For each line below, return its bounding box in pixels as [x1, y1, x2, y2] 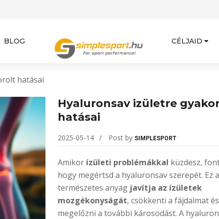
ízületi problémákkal [86, 157, 169, 168]
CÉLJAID [171, 37, 202, 45]
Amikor [57, 157, 86, 168]
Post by [108, 133, 134, 142]
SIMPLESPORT [134, 135, 176, 142]
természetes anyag [57, 182, 130, 193]
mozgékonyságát [57, 195, 127, 206]
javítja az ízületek [129, 182, 202, 193]
